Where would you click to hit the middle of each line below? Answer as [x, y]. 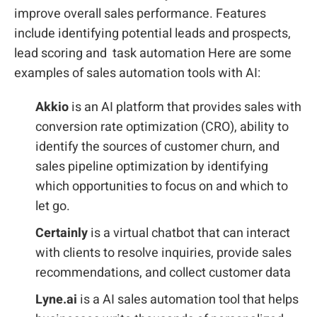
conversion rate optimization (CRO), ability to [162, 127]
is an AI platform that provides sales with [186, 107]
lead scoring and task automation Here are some [153, 53]
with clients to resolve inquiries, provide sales [163, 253]
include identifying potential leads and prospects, [152, 34]
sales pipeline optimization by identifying [152, 167]
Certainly [62, 233]
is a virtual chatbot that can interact [189, 233]
